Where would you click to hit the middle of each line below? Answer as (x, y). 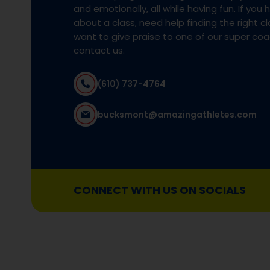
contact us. (99, 51)
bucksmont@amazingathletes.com (177, 114)
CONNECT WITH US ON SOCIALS (160, 190)
